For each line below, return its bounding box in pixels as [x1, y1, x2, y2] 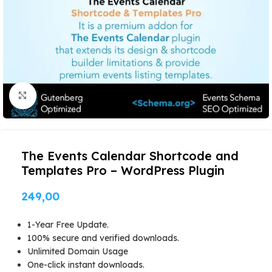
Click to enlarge [36, 90, 101, 101]
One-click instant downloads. [27, 259, 144, 270]
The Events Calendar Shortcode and [21, 148, 239, 163]
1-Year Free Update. [27, 219, 109, 230]
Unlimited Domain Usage [27, 246, 128, 257]
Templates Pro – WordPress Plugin [21, 163, 225, 178]
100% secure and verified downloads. [27, 233, 179, 243]
